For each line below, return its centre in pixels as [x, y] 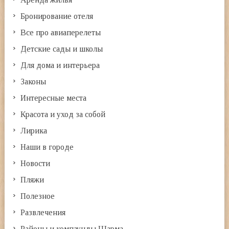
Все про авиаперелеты [61, 32]
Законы [33, 81]
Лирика [34, 130]
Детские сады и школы [62, 49]
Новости [36, 163]
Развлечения [43, 212]
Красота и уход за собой [63, 114]
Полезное [38, 196]
